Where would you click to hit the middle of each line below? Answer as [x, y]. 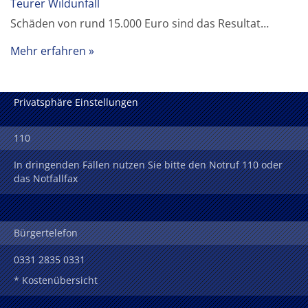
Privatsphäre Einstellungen [76, 102]
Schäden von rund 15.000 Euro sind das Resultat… [140, 23]
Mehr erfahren [48, 51]
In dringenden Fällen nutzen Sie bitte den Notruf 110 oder [148, 165]
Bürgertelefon [46, 233]
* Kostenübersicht [56, 280]
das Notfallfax [46, 179]
